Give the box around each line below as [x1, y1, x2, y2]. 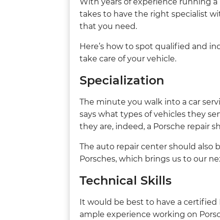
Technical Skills [80, 173, 171, 188]
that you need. [80, 21, 137, 31]
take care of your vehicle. [80, 54, 176, 63]
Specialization [80, 73, 164, 87]
